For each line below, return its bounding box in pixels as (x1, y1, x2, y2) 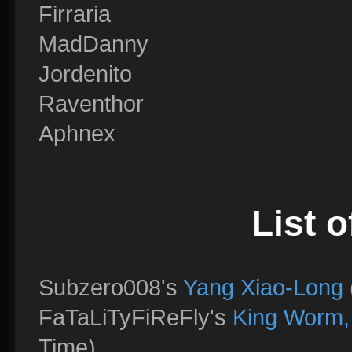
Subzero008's (38, 274, 183, 300)
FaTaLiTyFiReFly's (38, 304, 233, 330)
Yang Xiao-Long (183, 274, 343, 300)
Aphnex (38, 120, 115, 146)
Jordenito (38, 60, 132, 86)
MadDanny (38, 31, 148, 57)
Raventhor (38, 90, 144, 116)
